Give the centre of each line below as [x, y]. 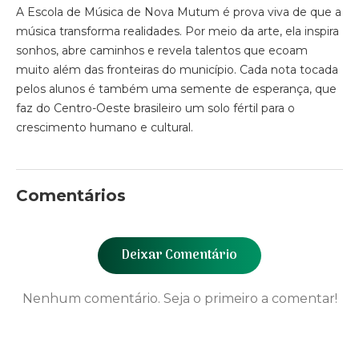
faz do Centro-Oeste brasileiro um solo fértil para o [155, 109]
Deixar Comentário [179, 256]
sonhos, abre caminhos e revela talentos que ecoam [162, 51]
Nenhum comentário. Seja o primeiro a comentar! [179, 299]
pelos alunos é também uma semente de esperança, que [176, 89]
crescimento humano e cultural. [105, 128]
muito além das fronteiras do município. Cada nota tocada [177, 70]
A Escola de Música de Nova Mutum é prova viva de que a [179, 12]
